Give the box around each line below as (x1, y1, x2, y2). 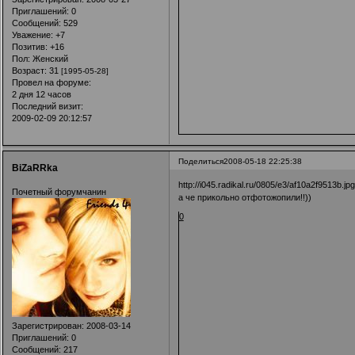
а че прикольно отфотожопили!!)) (177, 193, 311, 203)
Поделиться (177, 156, 223, 166)
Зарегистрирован (11, 320, 82, 330)
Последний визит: (11, 101, 83, 111)
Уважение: (11, 29, 53, 40)
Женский (29, 53, 68, 63)
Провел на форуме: (11, 77, 91, 87)
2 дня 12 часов (11, 89, 71, 99)
